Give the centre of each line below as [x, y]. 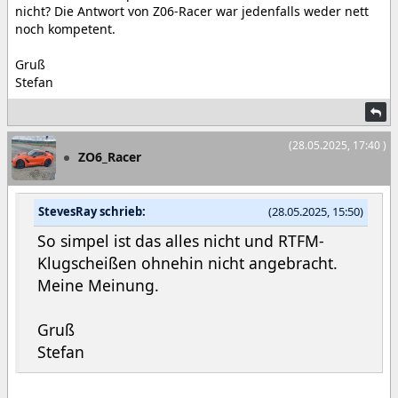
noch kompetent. [65, 29]
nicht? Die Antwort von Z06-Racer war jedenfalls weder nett [192, 12]
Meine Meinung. [98, 285]
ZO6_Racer [110, 157]
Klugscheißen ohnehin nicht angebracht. [187, 263]
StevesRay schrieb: [92, 212]
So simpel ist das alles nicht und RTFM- [181, 240]
